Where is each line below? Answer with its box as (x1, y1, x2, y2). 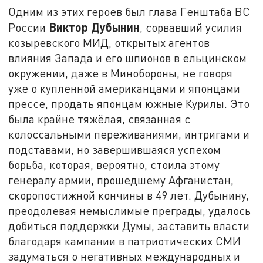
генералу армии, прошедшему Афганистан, (8, 173, 234, 187)
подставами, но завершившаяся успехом (8, 143, 221, 157)
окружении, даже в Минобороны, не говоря (8, 66, 233, 80)
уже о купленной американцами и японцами (8, 82, 241, 96)
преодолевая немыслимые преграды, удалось (8, 204, 251, 218)
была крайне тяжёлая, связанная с (8, 112, 191, 126)
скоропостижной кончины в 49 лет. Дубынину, (8, 188, 249, 203)
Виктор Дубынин (49, 20, 140, 35)
